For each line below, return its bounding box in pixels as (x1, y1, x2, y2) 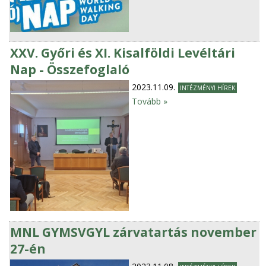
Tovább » (132, 96, 168, 107)
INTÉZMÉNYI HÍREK (180, 84, 236, 93)
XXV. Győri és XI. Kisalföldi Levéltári (10, 45, 236, 62)
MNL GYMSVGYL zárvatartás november (10, 223, 257, 240)
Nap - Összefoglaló (10, 61, 130, 78)
